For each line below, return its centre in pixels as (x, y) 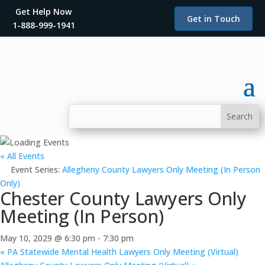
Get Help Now (44, 12)
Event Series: (36, 169)
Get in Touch (214, 18)
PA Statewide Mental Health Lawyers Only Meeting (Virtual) (122, 252)
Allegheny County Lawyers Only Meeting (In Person (161, 169)
